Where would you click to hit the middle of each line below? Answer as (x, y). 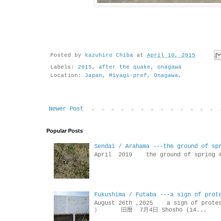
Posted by (68, 55)
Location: (68, 75)
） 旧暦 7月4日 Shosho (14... (150, 210)
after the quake (125, 67)
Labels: (64, 67)
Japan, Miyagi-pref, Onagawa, (133, 75)
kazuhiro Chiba (109, 55)
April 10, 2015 (171, 55)
